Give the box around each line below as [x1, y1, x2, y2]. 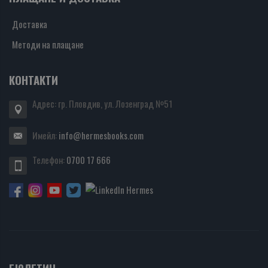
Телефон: [32, 153, 66, 167]
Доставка [12, 17, 47, 31]
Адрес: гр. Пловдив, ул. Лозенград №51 [32, 97, 172, 111]
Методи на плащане [12, 38, 84, 51]
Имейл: [32, 129, 59, 142]
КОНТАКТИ [9, 72, 58, 89]
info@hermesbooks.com [59, 129, 144, 142]
